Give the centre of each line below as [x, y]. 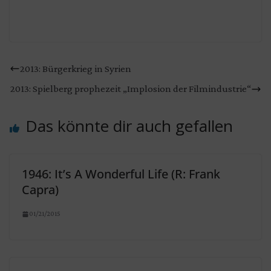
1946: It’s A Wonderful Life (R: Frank [121, 174]
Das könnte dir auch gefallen [129, 126]
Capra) [40, 190]
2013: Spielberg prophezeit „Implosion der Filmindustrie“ [131, 89]
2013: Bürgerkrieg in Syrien [76, 68]
